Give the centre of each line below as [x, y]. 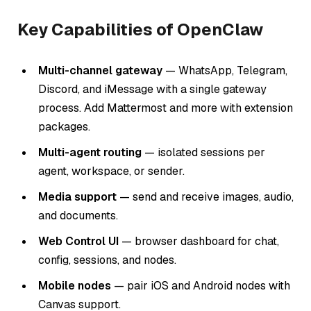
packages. [64, 127]
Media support [77, 197]
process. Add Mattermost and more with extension [166, 108]
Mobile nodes [75, 286]
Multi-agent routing [90, 153]
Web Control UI [78, 242]
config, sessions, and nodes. [107, 260]
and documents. [78, 216]
